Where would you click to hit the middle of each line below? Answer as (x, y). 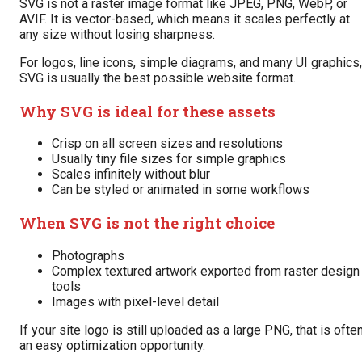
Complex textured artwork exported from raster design (206, 271)
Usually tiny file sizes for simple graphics (169, 159)
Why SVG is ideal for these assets (147, 111)
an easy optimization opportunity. (112, 345)
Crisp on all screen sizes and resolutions (167, 144)
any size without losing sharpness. (117, 34)
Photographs (88, 255)
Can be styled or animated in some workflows (181, 190)
